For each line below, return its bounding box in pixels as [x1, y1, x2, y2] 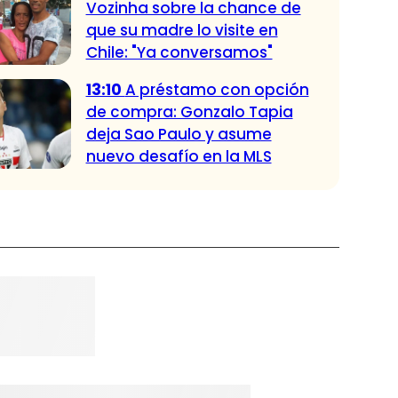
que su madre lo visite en [85, 20, 278, 42]
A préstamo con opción [124, 79, 309, 101]
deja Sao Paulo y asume [85, 123, 272, 146]
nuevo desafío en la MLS [85, 146, 272, 168]
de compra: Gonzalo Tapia [85, 101, 293, 123]
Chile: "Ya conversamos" [85, 42, 273, 64]
